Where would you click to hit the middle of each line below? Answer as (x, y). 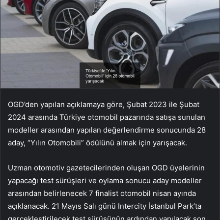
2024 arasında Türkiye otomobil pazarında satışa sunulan (107, 117)
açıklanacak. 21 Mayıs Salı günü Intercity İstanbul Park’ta (105, 206)
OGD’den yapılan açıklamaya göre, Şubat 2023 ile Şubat (104, 105)
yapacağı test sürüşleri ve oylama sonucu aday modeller (105, 181)
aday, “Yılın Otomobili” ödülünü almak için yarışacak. (97, 143)
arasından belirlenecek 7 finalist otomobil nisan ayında (102, 193)
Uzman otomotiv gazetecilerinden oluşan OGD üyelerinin (106, 168)
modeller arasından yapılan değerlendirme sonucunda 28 (107, 130)
